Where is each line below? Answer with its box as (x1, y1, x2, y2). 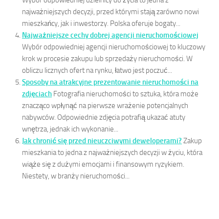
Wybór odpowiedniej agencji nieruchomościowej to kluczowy (22, 43, 205, 52)
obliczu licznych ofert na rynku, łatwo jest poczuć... (22, 66, 172, 75)
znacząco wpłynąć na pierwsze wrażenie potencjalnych (22, 101, 188, 110)
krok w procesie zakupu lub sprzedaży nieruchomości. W (22, 54, 193, 64)
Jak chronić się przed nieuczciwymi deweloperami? (22, 136, 182, 146)
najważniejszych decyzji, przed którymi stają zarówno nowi (22, 7, 199, 17)
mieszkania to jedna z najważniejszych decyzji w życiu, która (22, 148, 202, 157)
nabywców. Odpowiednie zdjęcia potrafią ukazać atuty (22, 113, 185, 122)
